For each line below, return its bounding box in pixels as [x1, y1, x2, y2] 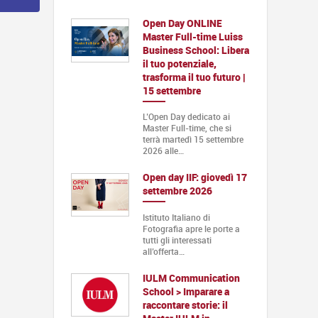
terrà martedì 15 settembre [142, 133, 243, 146]
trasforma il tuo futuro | [142, 70, 246, 84]
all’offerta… [142, 245, 185, 257]
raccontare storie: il [142, 297, 228, 312]
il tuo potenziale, [142, 57, 216, 71]
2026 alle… [142, 145, 184, 157]
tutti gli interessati [142, 234, 212, 246]
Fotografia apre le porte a [142, 222, 240, 234]
